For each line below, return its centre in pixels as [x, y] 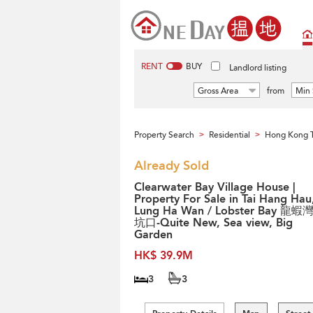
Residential [230, 135]
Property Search [164, 135]
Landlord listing [258, 68]
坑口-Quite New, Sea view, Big [213, 223]
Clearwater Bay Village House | [215, 187]
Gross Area [218, 91]
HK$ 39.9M [163, 256]
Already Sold [172, 166]
